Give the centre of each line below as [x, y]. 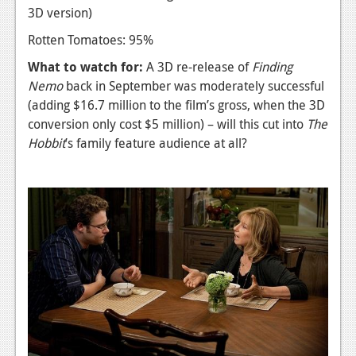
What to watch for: [87, 67]
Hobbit [46, 143]
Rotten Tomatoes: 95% [91, 40]
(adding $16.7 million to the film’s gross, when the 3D [176, 105]
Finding [272, 67]
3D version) [60, 13]
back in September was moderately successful [193, 86]
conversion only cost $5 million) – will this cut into [167, 124]
